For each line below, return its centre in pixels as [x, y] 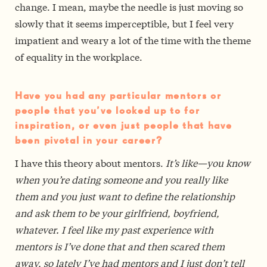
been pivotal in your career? [89, 141]
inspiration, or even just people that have [124, 126]
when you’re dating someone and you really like [121, 179]
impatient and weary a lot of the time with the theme [133, 40]
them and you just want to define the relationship [125, 196]
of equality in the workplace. [79, 57]
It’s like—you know [208, 163]
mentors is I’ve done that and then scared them [120, 246]
